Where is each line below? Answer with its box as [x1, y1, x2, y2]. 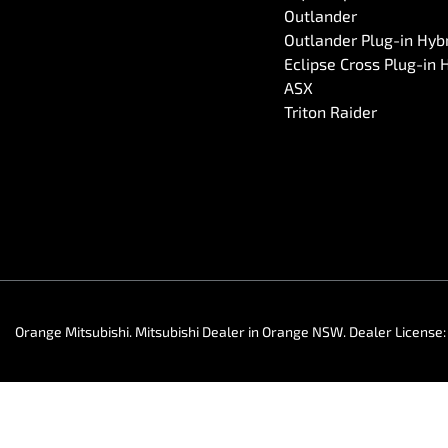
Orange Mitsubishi [15, 323, 129, 340]
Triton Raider [283, 102, 377, 121]
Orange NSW [262, 323, 343, 340]
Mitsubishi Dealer [135, 323, 245, 340]
